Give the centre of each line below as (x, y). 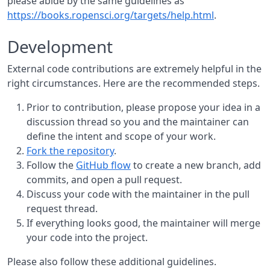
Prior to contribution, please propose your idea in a (143, 107)
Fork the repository (70, 151)
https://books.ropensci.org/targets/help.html (111, 15)
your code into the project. (87, 237)
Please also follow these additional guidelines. (112, 262)
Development (60, 46)
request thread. (62, 209)
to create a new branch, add (196, 165)
